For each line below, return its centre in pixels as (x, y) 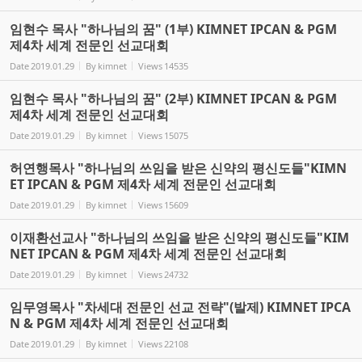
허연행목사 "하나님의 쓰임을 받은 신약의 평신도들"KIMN (178, 168)
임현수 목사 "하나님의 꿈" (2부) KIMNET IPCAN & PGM (173, 98)
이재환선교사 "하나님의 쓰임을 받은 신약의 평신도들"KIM (179, 237)
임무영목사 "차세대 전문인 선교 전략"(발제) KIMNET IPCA (180, 307)
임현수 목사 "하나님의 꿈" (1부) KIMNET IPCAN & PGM (173, 29)
